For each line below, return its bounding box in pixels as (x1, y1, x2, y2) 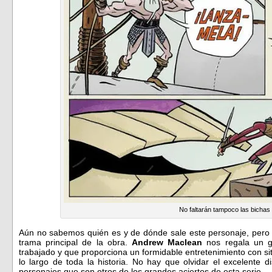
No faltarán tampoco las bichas (179, 205, 270, 213)
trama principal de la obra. (19, 237, 132, 247)
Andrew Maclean (132, 237, 203, 247)
